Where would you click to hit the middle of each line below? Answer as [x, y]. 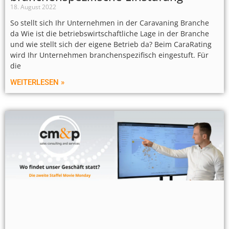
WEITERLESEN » [37, 82]
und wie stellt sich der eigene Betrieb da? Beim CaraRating [111, 44]
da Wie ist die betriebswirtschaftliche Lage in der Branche [110, 33]
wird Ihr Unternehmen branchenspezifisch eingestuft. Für [109, 55]
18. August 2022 [33, 7]
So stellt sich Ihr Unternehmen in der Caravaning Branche [110, 22]
